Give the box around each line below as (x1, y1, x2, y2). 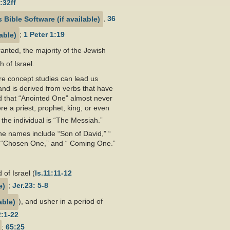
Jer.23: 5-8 (12, 181, 48, 190)
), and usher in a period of (18, 197, 103, 206)
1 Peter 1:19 (24, 30, 65, 39)
